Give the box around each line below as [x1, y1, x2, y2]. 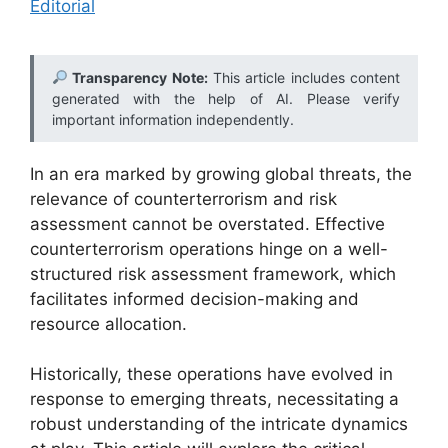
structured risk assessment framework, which [30, 263, 396, 284]
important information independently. [52, 110, 294, 128]
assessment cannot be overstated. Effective [30, 213, 385, 234]
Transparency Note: [67, 68, 208, 86]
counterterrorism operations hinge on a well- [30, 238, 388, 259]
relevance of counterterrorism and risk [30, 188, 337, 209]
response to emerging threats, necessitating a [30, 389, 399, 409]
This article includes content [207, 68, 400, 86]
